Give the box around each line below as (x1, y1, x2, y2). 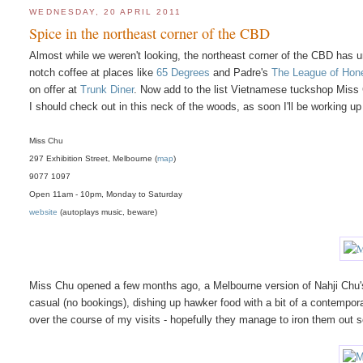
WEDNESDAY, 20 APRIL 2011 (29, 7, 182, 17)
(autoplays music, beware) (58, 207, 158, 216)
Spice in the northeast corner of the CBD (29, 23, 271, 43)
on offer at (29, 83, 81, 96)
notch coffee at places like (29, 66, 157, 79)
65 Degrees (156, 66, 211, 79)
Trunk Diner (80, 83, 135, 96)
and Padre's (210, 66, 272, 79)
